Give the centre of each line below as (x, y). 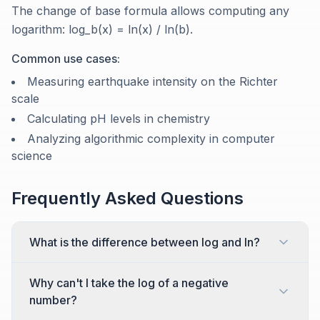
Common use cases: (66, 59)
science (32, 156)
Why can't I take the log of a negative (129, 283)
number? (53, 300)
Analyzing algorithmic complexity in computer (151, 139)
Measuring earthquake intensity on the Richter (152, 82)
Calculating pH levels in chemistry (119, 119)
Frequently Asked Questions (127, 199)
